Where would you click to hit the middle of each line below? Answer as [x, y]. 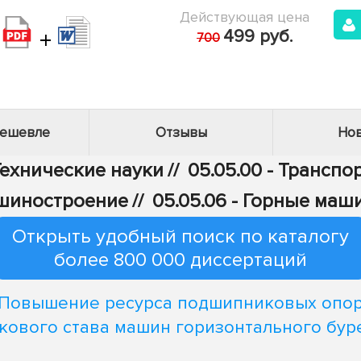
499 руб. [258, 37]
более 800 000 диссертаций [180, 260]
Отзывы [181, 133]
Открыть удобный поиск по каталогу [180, 237]
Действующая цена [245, 17]
